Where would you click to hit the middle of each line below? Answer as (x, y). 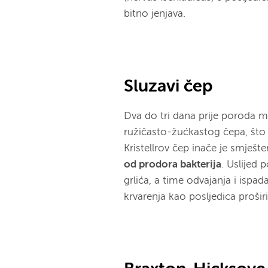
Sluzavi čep (168, 87)
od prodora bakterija (173, 165)
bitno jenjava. (155, 14)
